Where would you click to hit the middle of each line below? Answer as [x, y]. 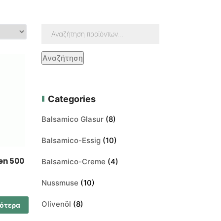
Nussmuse [60, 183]
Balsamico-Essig [71, 140]
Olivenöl [56, 204]
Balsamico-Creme [73, 161]
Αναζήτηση [62, 58]
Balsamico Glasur [72, 119]
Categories [72, 99]
